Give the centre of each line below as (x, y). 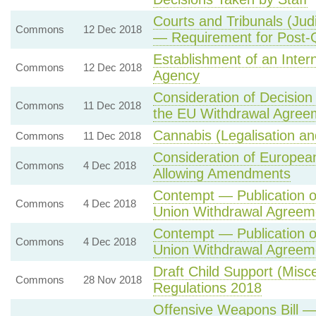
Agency (176, 75)
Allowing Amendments (221, 174)
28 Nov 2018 (112, 280)
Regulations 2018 (207, 288)
